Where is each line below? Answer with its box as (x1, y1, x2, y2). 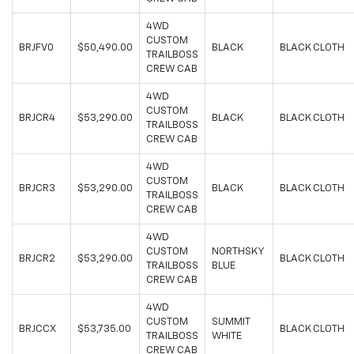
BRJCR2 (19, 254, 55, 265)
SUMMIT (212, 317, 250, 328)
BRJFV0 (19, 43, 54, 54)
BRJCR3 (19, 183, 55, 194)
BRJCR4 (19, 113, 55, 124)
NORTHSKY (212, 247, 265, 258)
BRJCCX (19, 324, 56, 335)
